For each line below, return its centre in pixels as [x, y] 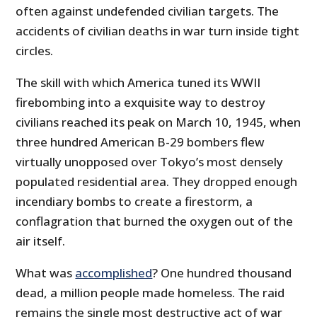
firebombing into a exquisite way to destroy [141, 103]
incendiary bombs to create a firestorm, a [134, 202]
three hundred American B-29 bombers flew [140, 142]
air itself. [41, 241]
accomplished [114, 273]
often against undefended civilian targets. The [148, 11]
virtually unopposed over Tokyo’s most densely [150, 162]
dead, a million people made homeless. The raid [150, 293]
